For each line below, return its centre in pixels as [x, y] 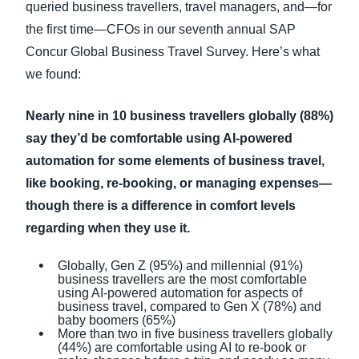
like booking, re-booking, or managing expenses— [179, 183]
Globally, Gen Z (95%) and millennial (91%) [180, 266]
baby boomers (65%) [117, 320]
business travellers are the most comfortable [182, 279]
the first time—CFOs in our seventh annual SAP [161, 29]
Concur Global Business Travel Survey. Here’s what [173, 52]
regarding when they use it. [109, 228]
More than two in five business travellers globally [195, 334]
